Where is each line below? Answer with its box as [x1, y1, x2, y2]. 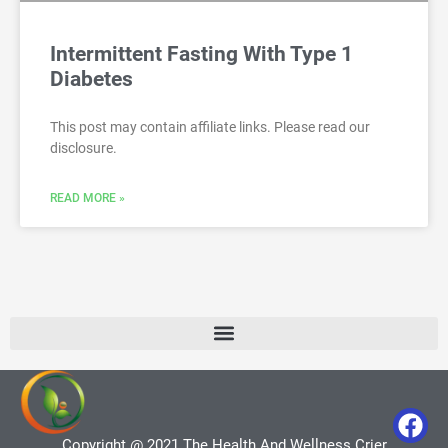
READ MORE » [50, 190, 125, 205]
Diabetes [50, 66, 133, 91]
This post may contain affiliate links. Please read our [50, 118, 370, 135]
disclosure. [50, 139, 117, 156]
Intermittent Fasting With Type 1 [50, 41, 353, 66]
